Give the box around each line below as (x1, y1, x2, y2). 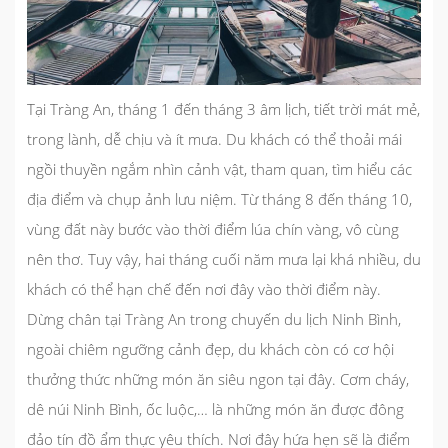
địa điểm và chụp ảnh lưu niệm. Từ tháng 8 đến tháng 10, (27, 188, 412, 209)
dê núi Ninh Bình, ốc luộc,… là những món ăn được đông (27, 398, 404, 419)
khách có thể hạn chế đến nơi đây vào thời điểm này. (27, 278, 381, 299)
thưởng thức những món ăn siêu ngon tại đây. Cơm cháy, (27, 368, 409, 389)
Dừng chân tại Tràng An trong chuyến (27, 308, 284, 329)
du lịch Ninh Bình (284, 308, 398, 329)
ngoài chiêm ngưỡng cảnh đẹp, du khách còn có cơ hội (27, 338, 394, 359)
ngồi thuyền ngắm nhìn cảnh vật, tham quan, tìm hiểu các (27, 158, 412, 179)
